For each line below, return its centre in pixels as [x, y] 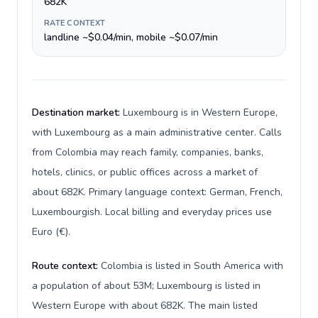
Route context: [66, 266]
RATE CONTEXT [75, 23]
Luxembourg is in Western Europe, [200, 113]
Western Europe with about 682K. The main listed [145, 306]
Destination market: [77, 113]
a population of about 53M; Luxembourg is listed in [146, 286]
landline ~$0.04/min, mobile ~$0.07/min [131, 37]
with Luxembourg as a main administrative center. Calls [157, 132]
